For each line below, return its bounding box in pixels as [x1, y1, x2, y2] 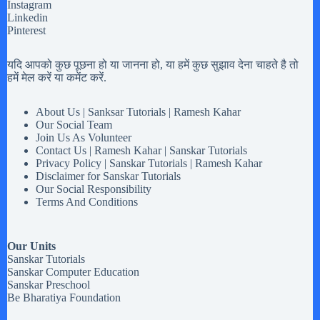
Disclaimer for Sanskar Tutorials [36, 170, 181, 182]
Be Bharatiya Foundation [7, 291, 121, 304]
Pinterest [7, 24, 46, 36]
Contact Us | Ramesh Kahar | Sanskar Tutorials [36, 144, 247, 156]
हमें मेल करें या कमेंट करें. [7, 71, 106, 84]
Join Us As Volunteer [36, 131, 131, 144]
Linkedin [7, 11, 48, 24]
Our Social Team [36, 119, 112, 131]
